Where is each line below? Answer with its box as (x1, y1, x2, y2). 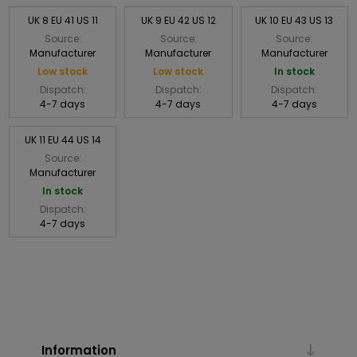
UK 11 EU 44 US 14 (24, 132, 101, 147)
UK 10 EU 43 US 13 (255, 13, 334, 27)
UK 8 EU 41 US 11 (27, 13, 98, 27)
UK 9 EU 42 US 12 (140, 13, 216, 27)
